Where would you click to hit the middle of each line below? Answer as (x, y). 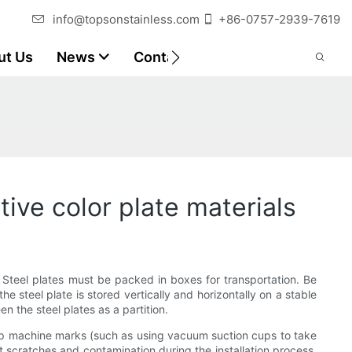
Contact (161, 57)
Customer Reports (274, 57)
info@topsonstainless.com (126, 19)
